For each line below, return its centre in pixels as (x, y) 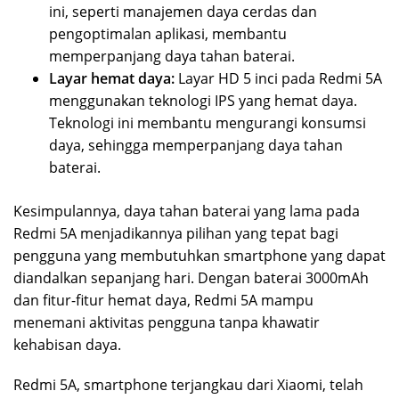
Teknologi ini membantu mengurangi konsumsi (208, 122)
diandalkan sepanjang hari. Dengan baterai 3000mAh (191, 277)
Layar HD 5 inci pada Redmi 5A (278, 78)
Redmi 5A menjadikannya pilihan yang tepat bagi (176, 233)
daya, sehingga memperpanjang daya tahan (196, 145)
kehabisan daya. (67, 344)
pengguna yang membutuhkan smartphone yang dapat (199, 255)
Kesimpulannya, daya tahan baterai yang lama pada (187, 211)
